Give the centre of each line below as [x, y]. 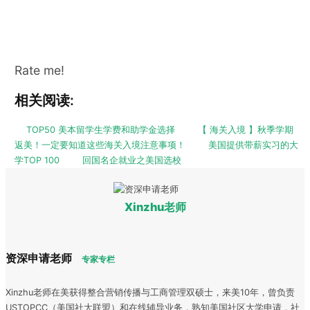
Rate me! [39, 71]
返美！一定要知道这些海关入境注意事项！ [100, 145]
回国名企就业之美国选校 [131, 161]
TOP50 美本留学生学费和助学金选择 [100, 130]
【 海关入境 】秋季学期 [245, 130]
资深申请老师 [40, 258]
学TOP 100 [37, 161]
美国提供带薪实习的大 [253, 145]
